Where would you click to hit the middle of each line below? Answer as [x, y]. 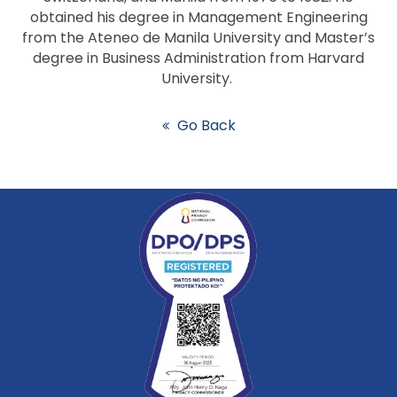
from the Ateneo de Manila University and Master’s [198, 38]
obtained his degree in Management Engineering [198, 17]
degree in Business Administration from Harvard [198, 58]
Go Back [206, 125]
